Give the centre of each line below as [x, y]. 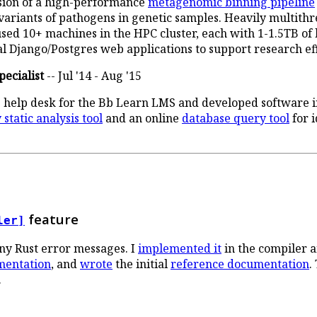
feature [52, 219]
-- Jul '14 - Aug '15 [93, 76]
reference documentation [240, 264]
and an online [142, 119]
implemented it [180, 249]
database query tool [236, 119]
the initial [142, 264]
